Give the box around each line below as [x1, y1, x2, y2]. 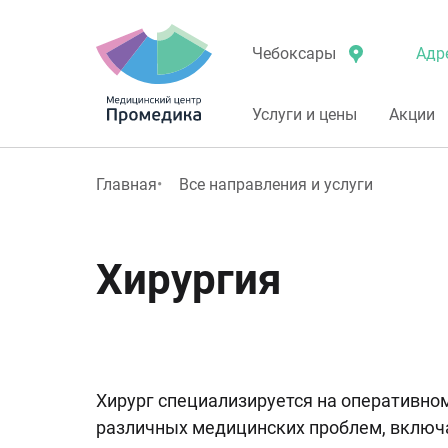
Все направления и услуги [179, 175, 373, 194]
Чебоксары [252, 44, 336, 63]
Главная [96, 175, 157, 194]
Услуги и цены [252, 105, 357, 124]
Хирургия [96, 255, 281, 304]
